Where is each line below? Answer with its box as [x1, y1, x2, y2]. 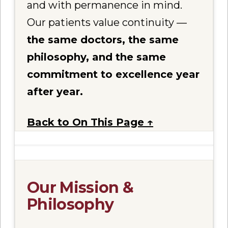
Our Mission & [27, 178, 134, 197]
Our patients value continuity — [27, 16, 187, 28]
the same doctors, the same [27, 33, 179, 46]
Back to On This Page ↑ [27, 116, 154, 129]
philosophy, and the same [27, 50, 166, 63]
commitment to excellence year [27, 68, 200, 80]
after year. [27, 85, 83, 98]
